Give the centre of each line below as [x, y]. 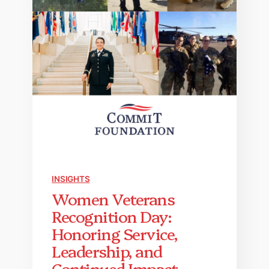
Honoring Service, [115, 233]
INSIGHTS [71, 179]
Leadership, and [107, 250]
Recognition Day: [112, 216]
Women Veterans [113, 198]
